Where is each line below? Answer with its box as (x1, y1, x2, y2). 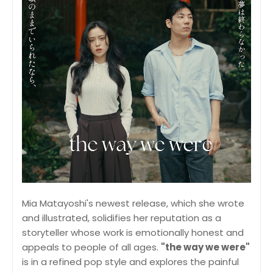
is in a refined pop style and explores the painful (22, 255, 239, 268)
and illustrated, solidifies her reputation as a (22, 211, 221, 224)
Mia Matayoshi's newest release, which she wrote (22, 196, 244, 210)
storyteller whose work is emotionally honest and (22, 225, 244, 239)
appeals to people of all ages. (22, 240, 161, 253)
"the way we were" (161, 240, 250, 253)
